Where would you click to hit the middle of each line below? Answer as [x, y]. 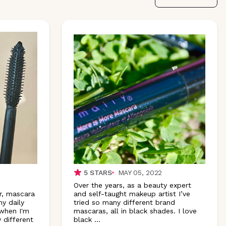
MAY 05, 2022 [140, 172]
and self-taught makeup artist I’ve [132, 193]
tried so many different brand [124, 202]
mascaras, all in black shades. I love [135, 211]
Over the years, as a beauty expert [132, 185]
